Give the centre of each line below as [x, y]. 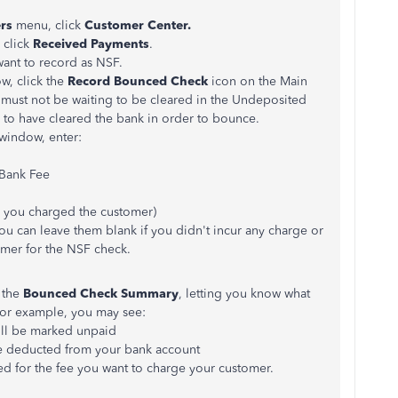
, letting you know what [244, 294]
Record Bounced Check [138, 81]
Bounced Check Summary [101, 294]
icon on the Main [258, 81]
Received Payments [91, 44]
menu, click [48, 25]
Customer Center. [138, 25]
